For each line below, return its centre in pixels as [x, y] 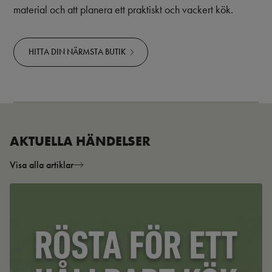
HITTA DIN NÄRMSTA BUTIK [77, 52]
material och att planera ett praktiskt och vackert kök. [123, 9]
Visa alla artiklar [42, 165]
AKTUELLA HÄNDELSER [80, 141]
